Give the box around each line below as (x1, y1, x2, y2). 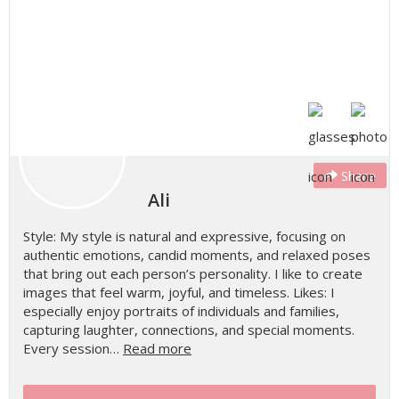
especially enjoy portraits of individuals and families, (23, 302, 339, 320)
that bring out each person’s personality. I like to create (23, 265, 362, 282)
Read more (123, 339, 191, 357)
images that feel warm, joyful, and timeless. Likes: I (23, 283, 335, 301)
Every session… (23, 339, 123, 357)
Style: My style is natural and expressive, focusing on (23, 227, 346, 245)
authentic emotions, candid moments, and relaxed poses (23, 246, 370, 264)
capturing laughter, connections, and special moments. (23, 321, 354, 338)
